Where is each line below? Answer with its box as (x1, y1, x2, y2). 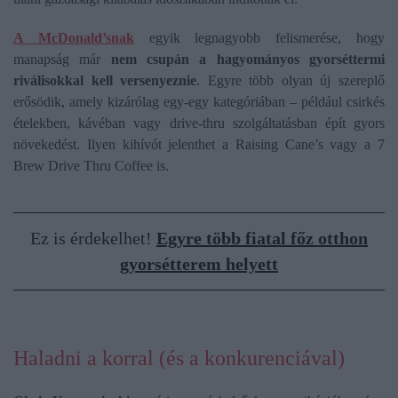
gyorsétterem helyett (120, 254, 278, 275)
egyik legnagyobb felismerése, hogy (133, 30, 386, 46)
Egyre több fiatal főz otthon (156, 228, 368, 249)
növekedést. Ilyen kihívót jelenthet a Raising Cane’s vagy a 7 (13, 137, 385, 153)
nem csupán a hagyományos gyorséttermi (110, 52, 386, 68)
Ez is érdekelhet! (30, 228, 156, 249)
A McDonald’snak (13, 30, 134, 46)
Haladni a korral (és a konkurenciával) (13, 346, 345, 370)
